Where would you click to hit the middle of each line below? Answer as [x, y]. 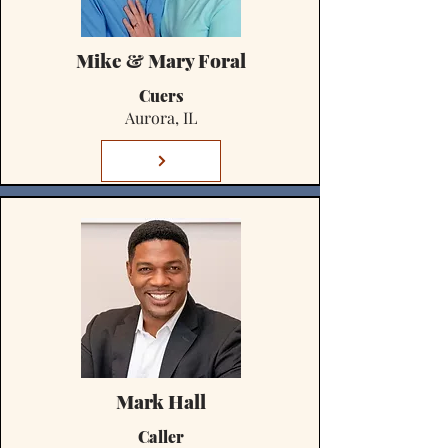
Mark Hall [161, 401]
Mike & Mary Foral [161, 60]
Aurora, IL [161, 117]
